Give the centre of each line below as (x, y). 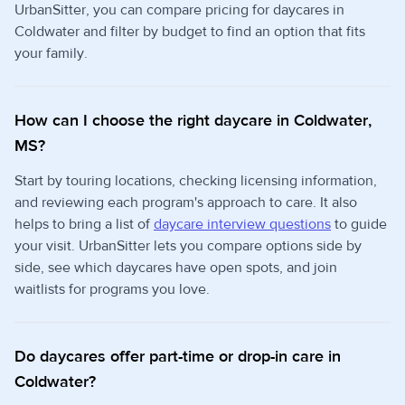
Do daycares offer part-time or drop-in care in (178, 356)
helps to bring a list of (84, 224)
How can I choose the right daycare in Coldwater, (193, 120)
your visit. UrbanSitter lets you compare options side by (188, 245)
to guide (359, 224)
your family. (51, 53)
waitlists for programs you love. (112, 289)
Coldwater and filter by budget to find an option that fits (190, 31)
